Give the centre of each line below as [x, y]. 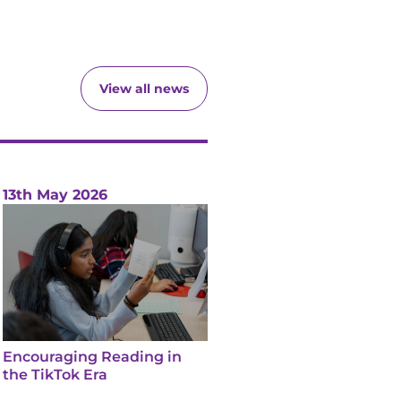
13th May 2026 [55, 195]
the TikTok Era [55, 374]
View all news [144, 89]
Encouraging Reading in [92, 356]
